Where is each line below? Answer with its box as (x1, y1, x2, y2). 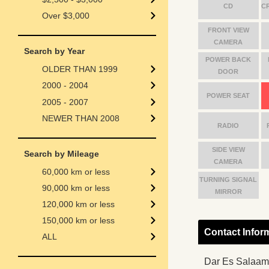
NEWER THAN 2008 (42, 113, 119, 123)
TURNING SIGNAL (199, 175, 258, 183)
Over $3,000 (42, 11, 89, 21)
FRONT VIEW (207, 26, 249, 34)
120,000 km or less (42, 199, 115, 209)
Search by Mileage (24, 148, 99, 159)
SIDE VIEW (211, 145, 245, 153)
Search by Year (24, 46, 85, 56)
